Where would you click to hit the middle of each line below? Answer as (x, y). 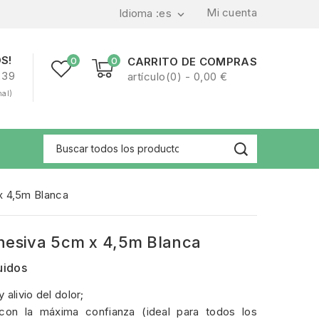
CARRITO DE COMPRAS (192, 62)
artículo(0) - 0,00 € (177, 77)
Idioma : (139, 14)
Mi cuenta (232, 12)
